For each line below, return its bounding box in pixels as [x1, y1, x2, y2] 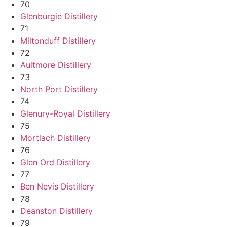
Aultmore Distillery [20, 59, 91, 70]
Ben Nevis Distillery [20, 181, 94, 192]
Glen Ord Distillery [20, 157, 90, 167]
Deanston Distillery [20, 205, 93, 216]
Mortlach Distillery [20, 132, 91, 143]
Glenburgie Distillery [20, 11, 98, 21]
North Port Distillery [20, 84, 98, 94]
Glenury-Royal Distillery [20, 108, 110, 119]
